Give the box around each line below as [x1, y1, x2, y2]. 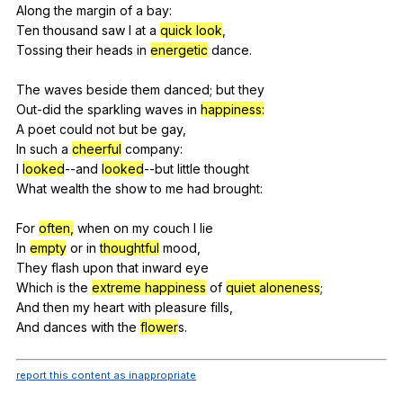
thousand [43, 22, 98, 38]
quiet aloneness [226, 279, 320, 295]
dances [43, 318, 87, 335]
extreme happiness [92, 279, 206, 295]
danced [164, 81, 210, 97]
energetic [150, 41, 208, 58]
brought [213, 180, 260, 196]
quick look [160, 22, 222, 38]
